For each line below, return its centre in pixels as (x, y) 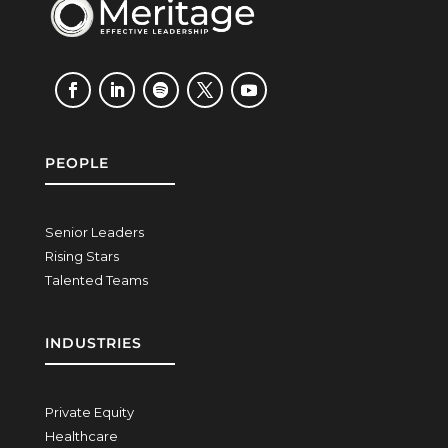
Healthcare (81, 436)
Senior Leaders (94, 232)
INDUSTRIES (93, 343)
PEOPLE (76, 163)
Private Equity (89, 412)
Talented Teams (96, 280)
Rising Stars (81, 256)
